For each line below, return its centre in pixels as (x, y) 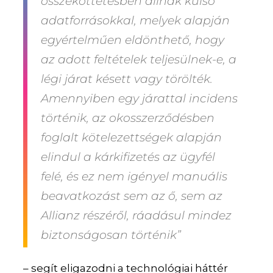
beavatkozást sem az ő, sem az (132, 196)
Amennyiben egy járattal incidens (140, 99)
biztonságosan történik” (111, 235)
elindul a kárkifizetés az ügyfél (128, 157)
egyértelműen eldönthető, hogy (133, 40)
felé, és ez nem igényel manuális (134, 177)
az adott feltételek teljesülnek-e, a (139, 60)
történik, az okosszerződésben (128, 118)
